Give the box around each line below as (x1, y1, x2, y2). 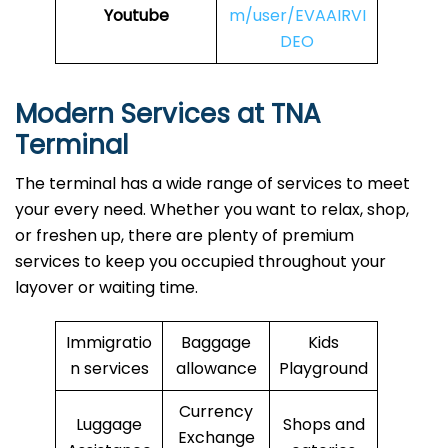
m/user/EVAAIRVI (228, 4, 366, 28)
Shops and (282, 413, 365, 437)
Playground (279, 357, 368, 381)
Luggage (76, 413, 142, 437)
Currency (179, 400, 253, 424)
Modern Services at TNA (15, 96, 321, 133)
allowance (175, 357, 257, 381)
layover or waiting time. (15, 276, 198, 300)
